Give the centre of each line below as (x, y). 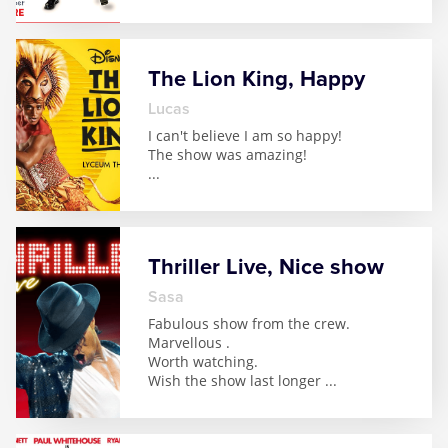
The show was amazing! (227, 154)
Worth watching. (203, 361)
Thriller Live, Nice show (266, 267)
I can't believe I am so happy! (245, 135)
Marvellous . (189, 342)
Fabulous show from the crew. (249, 323)
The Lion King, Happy (256, 79)
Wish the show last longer (236, 380)
